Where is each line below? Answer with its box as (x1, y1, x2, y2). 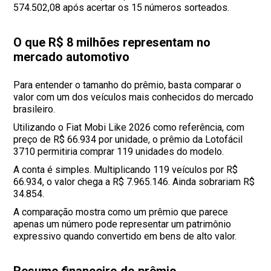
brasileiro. (13, 103, 56, 116)
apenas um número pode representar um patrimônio (13, 218, 232, 230)
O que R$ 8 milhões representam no (13, 35, 211, 50)
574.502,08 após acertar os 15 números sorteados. (13, 2, 230, 14)
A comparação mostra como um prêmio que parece (13, 206, 229, 218)
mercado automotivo (13, 50, 130, 65)
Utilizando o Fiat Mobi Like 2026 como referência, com (13, 122, 245, 134)
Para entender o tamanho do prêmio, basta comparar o (13, 79, 242, 91)
